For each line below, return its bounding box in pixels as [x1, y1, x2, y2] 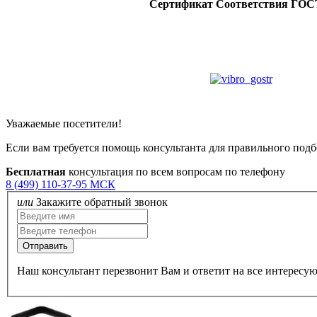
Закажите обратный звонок [36, 196, 168, 209]
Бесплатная [6, 165, 66, 178]
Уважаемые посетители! [6, 117, 122, 129]
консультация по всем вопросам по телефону [66, 165, 285, 178]
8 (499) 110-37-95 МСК [6, 178, 115, 190]
